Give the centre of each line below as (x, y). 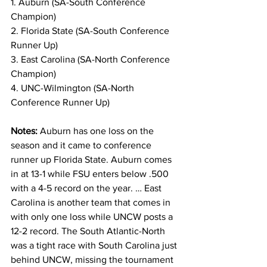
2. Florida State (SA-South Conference (91, 31)
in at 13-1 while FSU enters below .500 (91, 174)
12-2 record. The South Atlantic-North (89, 231)
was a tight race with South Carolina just (95, 245)
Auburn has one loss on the (98, 131)
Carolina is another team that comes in (92, 202)
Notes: (25, 131)
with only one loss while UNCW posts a (93, 217)
